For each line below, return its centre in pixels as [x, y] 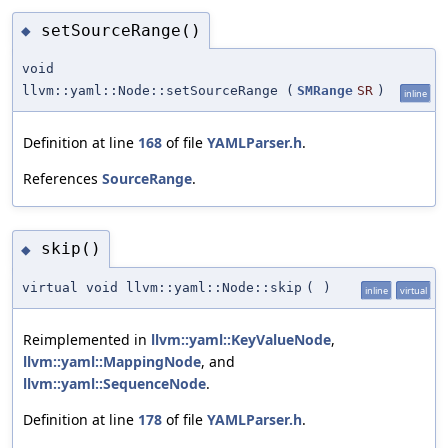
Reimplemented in [87, 339]
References [62, 178]
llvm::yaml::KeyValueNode [241, 339]
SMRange [325, 90]
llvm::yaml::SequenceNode [114, 383]
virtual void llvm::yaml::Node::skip [162, 287]
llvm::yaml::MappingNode [112, 361]
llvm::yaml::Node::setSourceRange [150, 90]
